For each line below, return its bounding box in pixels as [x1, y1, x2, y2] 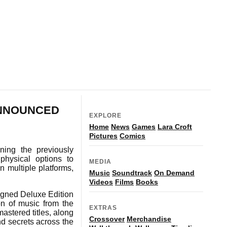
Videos [89, 177, 113, 186]
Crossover [89, 214, 125, 223]
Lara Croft [158, 122, 192, 131]
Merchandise [127, 214, 171, 223]
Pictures [89, 131, 118, 140]
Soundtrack [112, 168, 152, 177]
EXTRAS [89, 204, 117, 211]
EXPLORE [89, 111, 122, 119]
